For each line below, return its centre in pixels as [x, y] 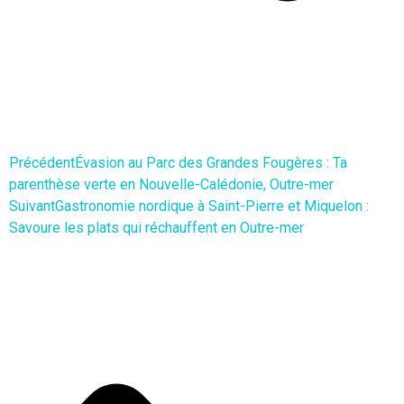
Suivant [32, 206]
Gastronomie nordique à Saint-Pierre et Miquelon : [212, 206]
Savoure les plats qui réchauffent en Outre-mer [156, 227]
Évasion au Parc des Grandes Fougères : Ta [211, 162]
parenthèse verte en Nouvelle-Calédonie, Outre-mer [171, 184]
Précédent [42, 162]
